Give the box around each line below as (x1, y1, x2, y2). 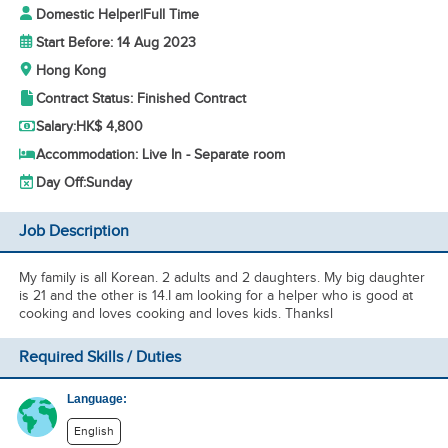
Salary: (35, 118, 76, 135)
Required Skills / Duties (18, 348, 181, 367)
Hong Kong (35, 62, 106, 79)
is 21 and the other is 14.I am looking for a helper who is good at (18, 287, 413, 304)
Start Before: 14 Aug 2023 (35, 34, 196, 51)
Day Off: (35, 174, 86, 191)
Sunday (85, 174, 132, 191)
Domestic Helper (35, 6, 140, 23)
